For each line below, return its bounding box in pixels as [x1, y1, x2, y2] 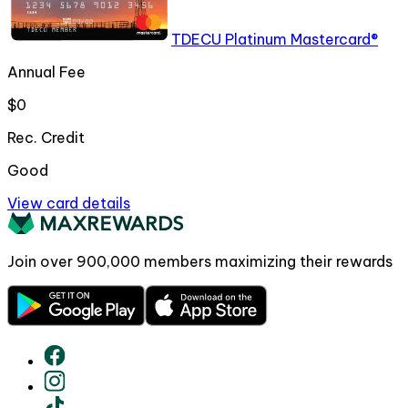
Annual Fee [7, 63, 86, 82]
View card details [7, 194, 130, 213]
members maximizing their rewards [140, 252, 393, 271]
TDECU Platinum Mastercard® [171, 30, 378, 49]
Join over [7, 252, 76, 271]
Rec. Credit [7, 128, 85, 148]
